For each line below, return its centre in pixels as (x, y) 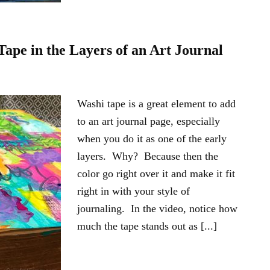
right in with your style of (133, 191)
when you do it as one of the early (152, 139)
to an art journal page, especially (149, 121)
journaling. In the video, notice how (157, 209)
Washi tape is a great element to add (156, 104)
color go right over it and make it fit (156, 174)
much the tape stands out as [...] (147, 226)
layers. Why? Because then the (148, 156)
